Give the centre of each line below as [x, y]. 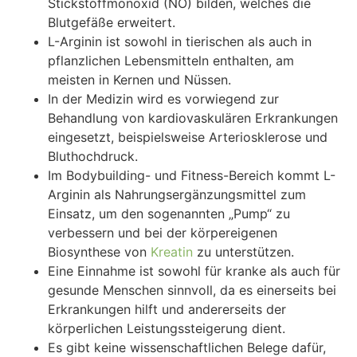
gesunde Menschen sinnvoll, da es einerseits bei [192, 290]
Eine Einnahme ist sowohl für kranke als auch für [194, 271]
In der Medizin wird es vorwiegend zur [163, 99]
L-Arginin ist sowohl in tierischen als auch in [180, 42]
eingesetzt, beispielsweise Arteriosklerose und [188, 137]
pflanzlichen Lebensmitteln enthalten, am [171, 61]
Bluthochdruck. [93, 157]
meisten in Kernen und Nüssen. [139, 80]
